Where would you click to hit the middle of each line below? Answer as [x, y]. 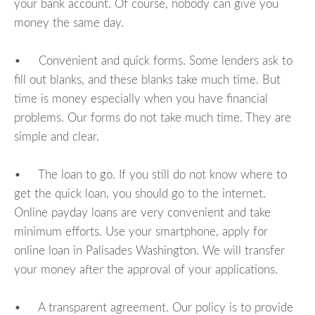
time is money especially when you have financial [141, 98]
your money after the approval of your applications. [146, 269]
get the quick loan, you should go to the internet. [140, 193]
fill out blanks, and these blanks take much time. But [147, 79]
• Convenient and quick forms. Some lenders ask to [153, 60]
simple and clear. [57, 136]
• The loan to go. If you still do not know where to [150, 174]
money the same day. [69, 22]
